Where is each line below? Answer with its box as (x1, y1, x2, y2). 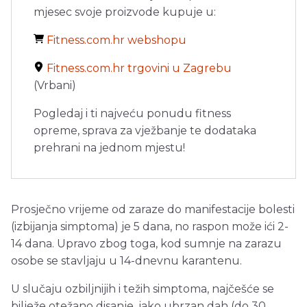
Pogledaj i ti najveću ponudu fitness (34, 107, 231, 121)
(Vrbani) (34, 79, 76, 93)
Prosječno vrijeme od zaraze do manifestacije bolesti (11, 203, 295, 217)
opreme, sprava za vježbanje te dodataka (34, 124, 256, 138)
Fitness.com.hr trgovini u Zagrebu (47, 62, 232, 75)
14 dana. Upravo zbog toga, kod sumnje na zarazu (11, 237, 282, 251)
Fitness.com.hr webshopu (47, 34, 186, 47)
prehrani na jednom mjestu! (34, 141, 185, 155)
